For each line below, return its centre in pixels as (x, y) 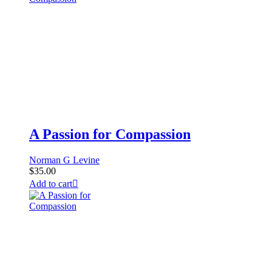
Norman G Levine (64, 160)
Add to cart (51, 184)
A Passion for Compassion (110, 134)
